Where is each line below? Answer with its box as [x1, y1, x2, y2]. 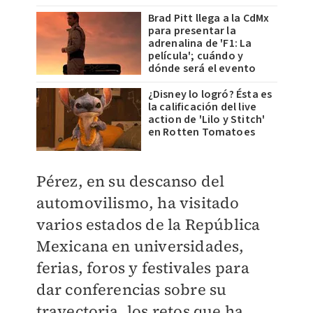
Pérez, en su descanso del [36, 170, 225, 192]
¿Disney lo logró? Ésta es [147, 87, 272, 103]
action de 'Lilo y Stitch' [147, 112, 265, 128]
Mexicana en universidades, [36, 235, 245, 257]
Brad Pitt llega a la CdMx [147, 10, 270, 27]
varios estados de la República [36, 214, 261, 235]
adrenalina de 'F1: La [147, 36, 252, 52]
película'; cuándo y [147, 48, 244, 64]
